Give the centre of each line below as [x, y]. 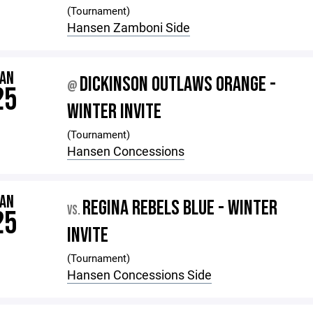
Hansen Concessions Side [140, 275]
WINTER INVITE [115, 112]
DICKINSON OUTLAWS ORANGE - [178, 85]
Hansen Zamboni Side [129, 27]
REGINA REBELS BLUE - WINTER [180, 208]
